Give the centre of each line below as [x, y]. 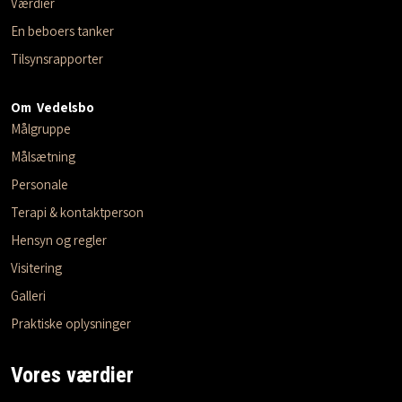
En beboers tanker [62, 31]
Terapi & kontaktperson [77, 212]
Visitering [36, 267]
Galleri [28, 295]
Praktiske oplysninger [70, 323]
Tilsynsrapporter [57, 58]
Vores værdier [72, 376]
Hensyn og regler [58, 240]
